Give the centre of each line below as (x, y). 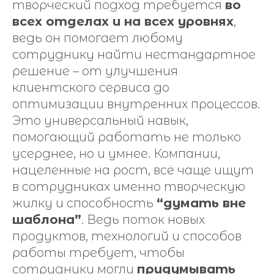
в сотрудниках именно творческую (129, 187)
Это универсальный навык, (100, 120)
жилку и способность (84, 203)
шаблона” (47, 220)
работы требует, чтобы (98, 253)
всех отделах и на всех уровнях (123, 21)
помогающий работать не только (127, 137)
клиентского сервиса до (91, 87)
